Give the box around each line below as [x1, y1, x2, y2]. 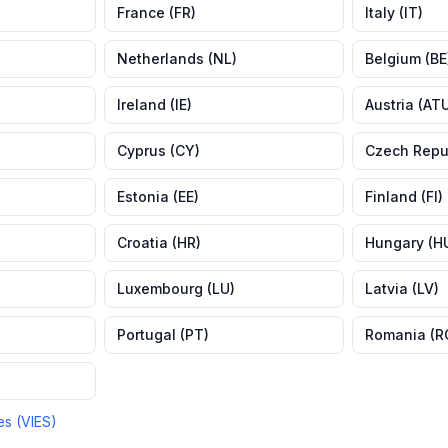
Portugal [117, 326, 176, 343]
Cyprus [117, 142, 166, 159]
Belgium [365, 50, 421, 67]
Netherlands [117, 50, 204, 67]
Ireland [117, 96, 166, 113]
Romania [365, 326, 426, 343]
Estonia [117, 188, 169, 205]
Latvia [365, 280, 408, 297]
